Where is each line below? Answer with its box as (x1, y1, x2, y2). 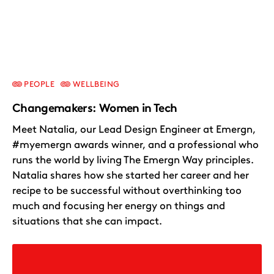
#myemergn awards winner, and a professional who (12, 138, 259, 150)
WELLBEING (70, 80, 120, 89)
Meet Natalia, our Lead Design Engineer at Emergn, (12, 123, 256, 135)
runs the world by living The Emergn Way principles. (12, 154, 254, 166)
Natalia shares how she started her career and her (12, 169, 249, 181)
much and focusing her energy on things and (12, 199, 225, 212)
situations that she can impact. (12, 215, 162, 227)
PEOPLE (22, 80, 55, 89)
